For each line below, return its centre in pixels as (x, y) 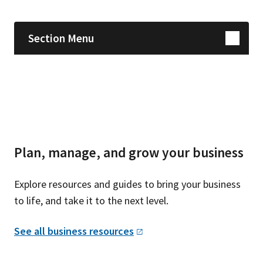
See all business (52, 231)
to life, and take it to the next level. (91, 200)
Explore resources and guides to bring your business (127, 184)
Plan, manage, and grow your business (129, 153)
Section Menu (61, 38)
